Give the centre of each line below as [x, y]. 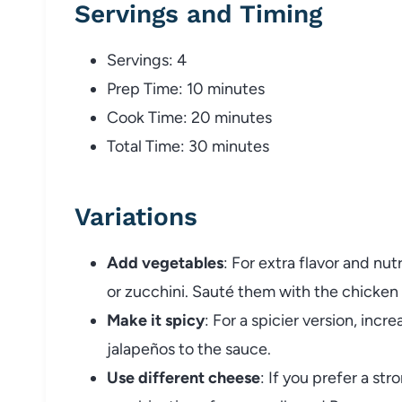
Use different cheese [184, 377]
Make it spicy [156, 320]
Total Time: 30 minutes [188, 146]
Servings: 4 [147, 60]
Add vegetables [165, 262]
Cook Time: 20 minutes [189, 117]
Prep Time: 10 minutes [186, 88]
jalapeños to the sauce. [189, 349]
